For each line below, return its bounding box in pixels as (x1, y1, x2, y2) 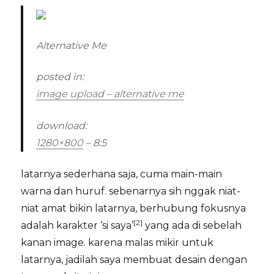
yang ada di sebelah (143, 220, 242, 232)
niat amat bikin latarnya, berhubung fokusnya (21, 202, 246, 215)
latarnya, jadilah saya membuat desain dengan (21, 254, 248, 266)
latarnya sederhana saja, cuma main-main (21, 168, 223, 180)
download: (35, 119, 87, 131)
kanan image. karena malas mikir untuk (21, 237, 214, 249)
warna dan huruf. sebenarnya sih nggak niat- (21, 185, 241, 198)
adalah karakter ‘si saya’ (21, 220, 134, 232)
